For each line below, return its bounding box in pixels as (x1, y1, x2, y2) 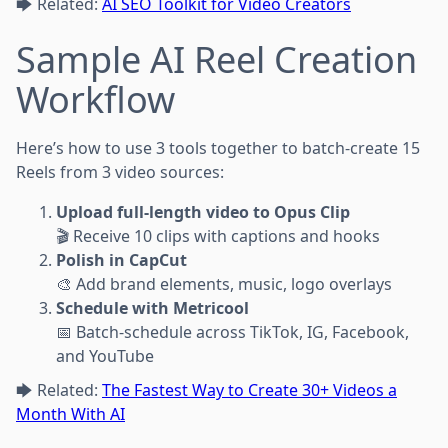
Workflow (16, 74, 175, 124)
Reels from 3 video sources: (16, 160, 224, 183)
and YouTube (56, 344, 154, 367)
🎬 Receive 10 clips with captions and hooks (56, 224, 380, 247)
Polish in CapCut (56, 248, 187, 271)
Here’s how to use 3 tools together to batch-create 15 (16, 136, 420, 159)
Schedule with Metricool (56, 296, 249, 319)
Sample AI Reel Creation (16, 34, 417, 84)
